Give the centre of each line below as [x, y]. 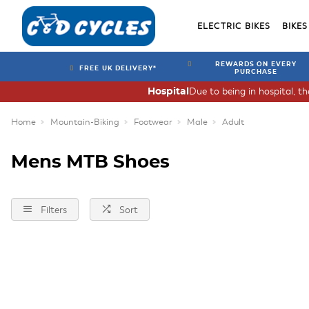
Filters [54, 210]
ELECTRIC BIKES [234, 26]
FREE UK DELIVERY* [118, 68]
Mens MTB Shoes [90, 162]
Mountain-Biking [85, 122]
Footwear [153, 122]
